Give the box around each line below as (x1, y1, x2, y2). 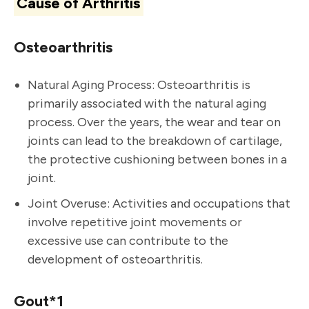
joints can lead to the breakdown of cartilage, (28, 132, 282, 148)
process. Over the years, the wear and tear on (28, 114, 281, 130)
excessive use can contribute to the (28, 232, 228, 248)
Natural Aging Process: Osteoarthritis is (28, 77, 250, 92)
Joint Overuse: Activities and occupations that (28, 195, 290, 211)
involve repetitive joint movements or (28, 214, 242, 230)
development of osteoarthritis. (28, 251, 203, 267)
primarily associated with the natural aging (28, 95, 266, 111)
